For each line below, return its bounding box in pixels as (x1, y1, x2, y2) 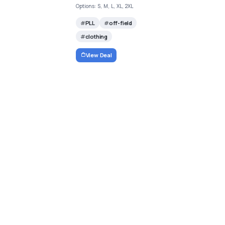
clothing (85, 33, 107, 40)
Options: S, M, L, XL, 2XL (75, 2, 133, 10)
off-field (108, 19, 132, 27)
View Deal (85, 51, 112, 59)
